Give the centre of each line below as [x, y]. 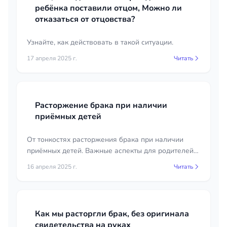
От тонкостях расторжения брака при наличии [105, 140]
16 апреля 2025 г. [52, 167]
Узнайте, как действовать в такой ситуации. [100, 42]
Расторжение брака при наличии [101, 105]
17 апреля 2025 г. [52, 58]
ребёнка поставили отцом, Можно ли [108, 8]
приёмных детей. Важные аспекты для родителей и [113, 151]
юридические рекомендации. [75, 162]
